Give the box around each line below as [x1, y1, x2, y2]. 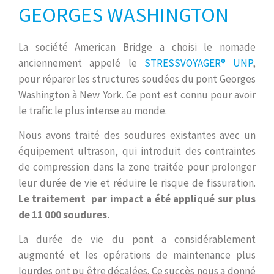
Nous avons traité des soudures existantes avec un [18, 128, 256, 143]
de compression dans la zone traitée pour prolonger [18, 160, 256, 174]
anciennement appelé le [18, 56, 144, 70]
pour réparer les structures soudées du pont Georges [18, 72, 256, 86]
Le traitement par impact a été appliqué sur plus [18, 192, 256, 206]
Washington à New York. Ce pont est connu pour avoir [18, 88, 256, 102]
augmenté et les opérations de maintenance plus [18, 248, 256, 262]
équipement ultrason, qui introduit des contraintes [18, 144, 256, 158]
